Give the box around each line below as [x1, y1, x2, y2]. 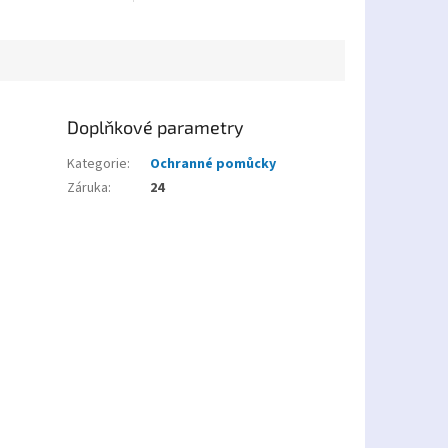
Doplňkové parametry [67, 116, 245, 139]
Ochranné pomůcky [150, 154, 277, 175]
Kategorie [67, 154, 128, 175]
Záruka [67, 178, 109, 199]
